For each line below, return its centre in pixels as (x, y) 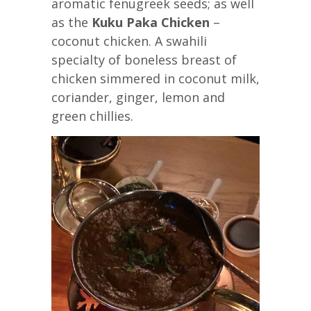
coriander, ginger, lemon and (138, 97)
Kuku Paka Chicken (151, 22)
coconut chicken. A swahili (129, 41)
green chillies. (92, 116)
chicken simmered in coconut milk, (155, 78)
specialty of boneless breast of (144, 59)
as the (72, 22)
